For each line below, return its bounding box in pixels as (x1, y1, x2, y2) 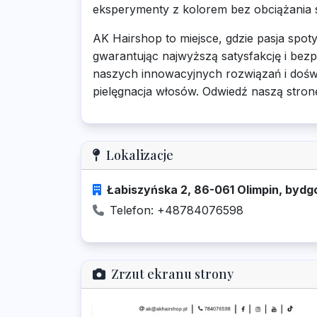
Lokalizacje (106, 146, 173, 163)
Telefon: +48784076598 (110, 203, 243, 217)
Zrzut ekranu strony (111, 265, 234, 282)
